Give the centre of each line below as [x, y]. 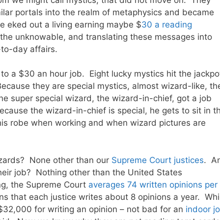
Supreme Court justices [158, 160]
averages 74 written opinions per [153, 184]
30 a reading [167, 24]
